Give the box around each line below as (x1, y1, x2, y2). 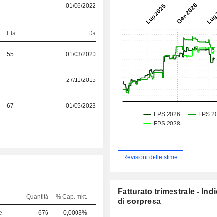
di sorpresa (118, 197, 161, 205)
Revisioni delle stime (123, 154, 178, 161)
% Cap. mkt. (55, 193, 87, 200)
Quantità (26, 193, 48, 200)
